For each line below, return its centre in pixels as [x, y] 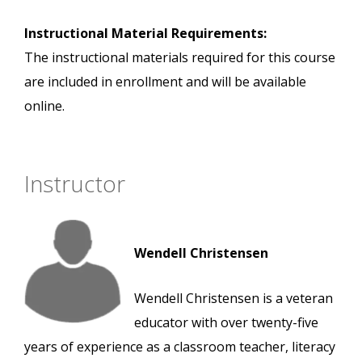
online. [44, 106]
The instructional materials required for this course [180, 58]
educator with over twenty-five [226, 323]
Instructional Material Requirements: [145, 34]
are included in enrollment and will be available [165, 82]
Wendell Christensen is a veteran [234, 299]
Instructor [75, 184]
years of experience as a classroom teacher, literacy [180, 347]
